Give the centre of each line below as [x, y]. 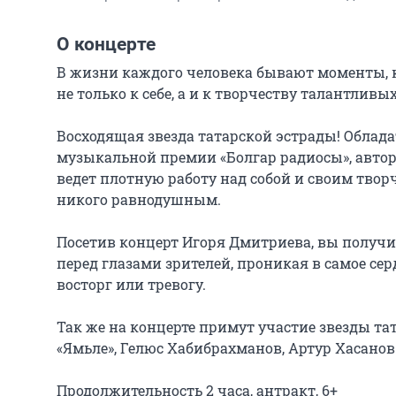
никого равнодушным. [139, 199]
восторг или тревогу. [131, 284]
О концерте [106, 44]
